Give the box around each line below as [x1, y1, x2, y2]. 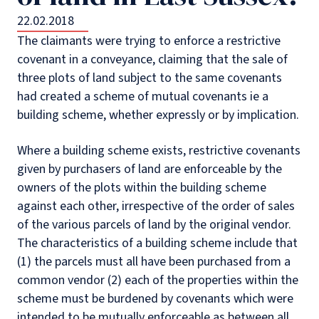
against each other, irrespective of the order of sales [17, 197, 295, 215]
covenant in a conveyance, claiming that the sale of [17, 51, 288, 68]
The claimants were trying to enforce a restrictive [17, 32, 281, 50]
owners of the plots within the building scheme [17, 179, 266, 197]
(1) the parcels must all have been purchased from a [17, 253, 291, 271]
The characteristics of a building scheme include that [17, 234, 298, 252]
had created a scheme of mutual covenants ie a [17, 88, 268, 105]
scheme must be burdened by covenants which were [17, 290, 293, 308]
